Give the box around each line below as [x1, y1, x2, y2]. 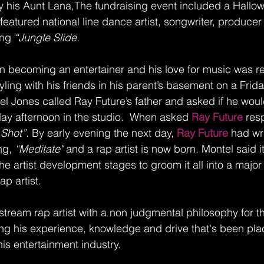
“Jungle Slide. [14, 31, 80, 44]
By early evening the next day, [29, 126, 177, 140]
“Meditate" [15, 142, 63, 156]
